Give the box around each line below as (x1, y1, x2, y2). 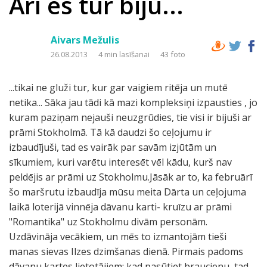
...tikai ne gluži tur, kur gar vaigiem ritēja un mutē (9, 81, 228, 94)
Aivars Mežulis (51, 33, 119, 46)
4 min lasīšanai (98, 49, 151, 60)
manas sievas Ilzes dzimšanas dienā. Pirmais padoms (9, 245, 243, 258)
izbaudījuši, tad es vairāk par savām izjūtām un (9, 141, 216, 154)
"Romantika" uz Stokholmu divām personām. (9, 215, 207, 228)
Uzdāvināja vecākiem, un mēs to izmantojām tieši (9, 230, 226, 243)
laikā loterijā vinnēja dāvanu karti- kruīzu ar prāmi (9, 200, 232, 213)
